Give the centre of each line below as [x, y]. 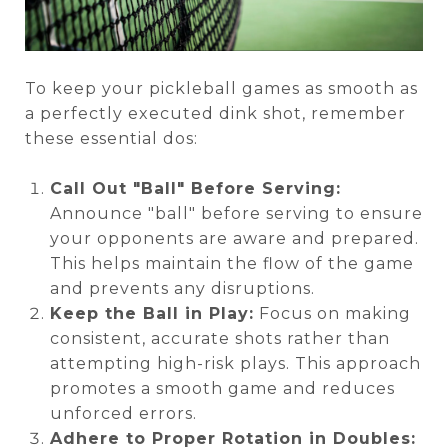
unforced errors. [123, 414]
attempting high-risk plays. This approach [235, 364]
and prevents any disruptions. [182, 289]
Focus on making [332, 314]
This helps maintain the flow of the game [231, 264]
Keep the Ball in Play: [151, 314]
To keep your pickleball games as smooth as [221, 89]
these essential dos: [111, 139]
